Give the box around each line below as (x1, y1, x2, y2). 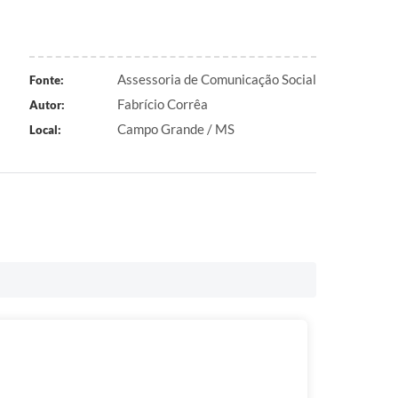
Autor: (28, 98, 65, 112)
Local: (28, 123, 61, 137)
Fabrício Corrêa (117, 96, 208, 112)
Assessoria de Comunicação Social (117, 71, 316, 87)
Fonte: (28, 73, 64, 87)
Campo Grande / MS (117, 121, 235, 137)
